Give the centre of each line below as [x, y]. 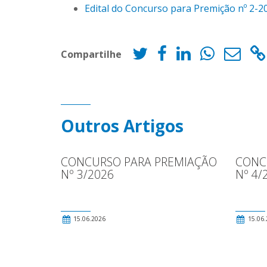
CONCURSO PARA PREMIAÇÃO [139, 162]
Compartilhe [91, 54]
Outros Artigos [122, 126]
